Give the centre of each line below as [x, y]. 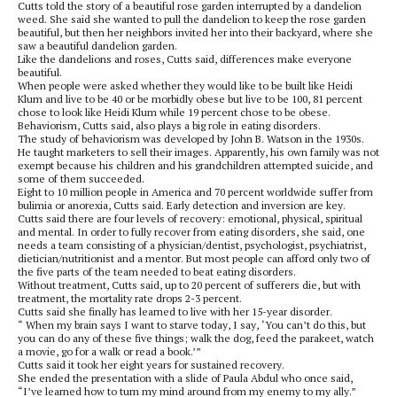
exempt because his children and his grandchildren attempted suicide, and [195, 165]
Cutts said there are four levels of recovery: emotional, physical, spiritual [190, 218]
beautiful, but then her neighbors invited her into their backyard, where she [195, 32]
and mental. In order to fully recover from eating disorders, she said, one [191, 232]
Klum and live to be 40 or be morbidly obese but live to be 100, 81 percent [190, 99]
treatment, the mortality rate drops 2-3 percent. [130, 298]
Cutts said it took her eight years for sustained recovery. [151, 365]
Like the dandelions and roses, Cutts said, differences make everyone [185, 59]
